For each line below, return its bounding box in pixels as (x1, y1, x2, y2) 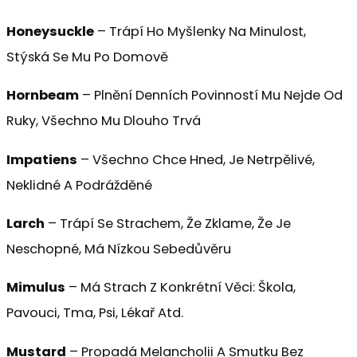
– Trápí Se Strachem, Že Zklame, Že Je (45, 214, 291, 233)
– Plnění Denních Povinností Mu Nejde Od (79, 86, 343, 105)
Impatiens (6, 150, 77, 169)
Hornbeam (6, 86, 79, 105)
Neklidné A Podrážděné (6, 175, 152, 194)
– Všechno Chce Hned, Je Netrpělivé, (77, 150, 315, 169)
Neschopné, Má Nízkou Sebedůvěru (6, 239, 231, 258)
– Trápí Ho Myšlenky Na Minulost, (94, 22, 306, 41)
